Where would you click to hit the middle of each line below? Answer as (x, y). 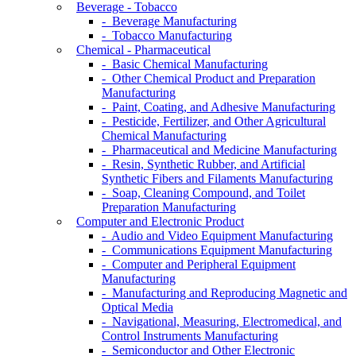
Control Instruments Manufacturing (190, 336)
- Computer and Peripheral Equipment (199, 265)
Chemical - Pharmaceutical (143, 50)
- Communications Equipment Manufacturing (217, 250)
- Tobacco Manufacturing (167, 36)
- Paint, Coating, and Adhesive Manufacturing (219, 107)
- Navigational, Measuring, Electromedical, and (222, 322)
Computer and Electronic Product (160, 222)
